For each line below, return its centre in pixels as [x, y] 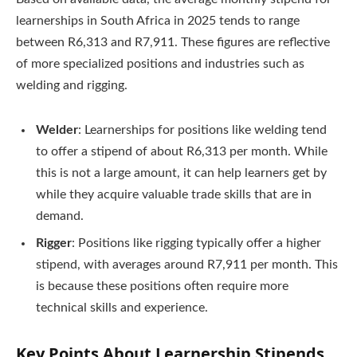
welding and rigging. [72, 86]
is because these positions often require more [162, 286]
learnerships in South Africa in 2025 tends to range [158, 21]
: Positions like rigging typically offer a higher [196, 243]
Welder [57, 130]
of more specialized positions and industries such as [160, 64]
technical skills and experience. [122, 308]
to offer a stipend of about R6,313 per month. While [182, 152]
